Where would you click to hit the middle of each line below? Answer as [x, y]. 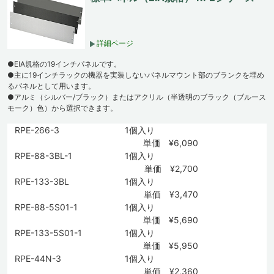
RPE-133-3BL [42, 182]
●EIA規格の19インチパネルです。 [64, 64]
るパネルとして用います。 [51, 86]
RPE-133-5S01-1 [48, 233]
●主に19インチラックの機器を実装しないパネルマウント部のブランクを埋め [136, 75]
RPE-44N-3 [38, 259]
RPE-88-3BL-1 [43, 156]
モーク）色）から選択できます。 [62, 108]
